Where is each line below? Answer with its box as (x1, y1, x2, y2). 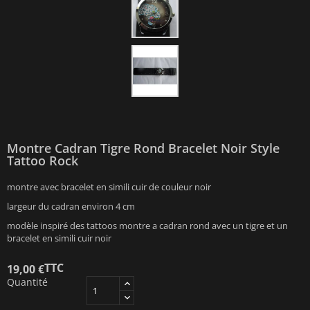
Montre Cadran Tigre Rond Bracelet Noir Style (7, 140, 280, 157)
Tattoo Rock (7, 152, 78, 170)
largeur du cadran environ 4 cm (7, 200, 135, 213)
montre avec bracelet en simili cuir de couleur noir (7, 181, 211, 194)
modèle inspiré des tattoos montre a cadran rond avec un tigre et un (7, 219, 288, 232)
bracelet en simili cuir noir (7, 232, 111, 245)
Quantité (7, 275, 48, 289)
